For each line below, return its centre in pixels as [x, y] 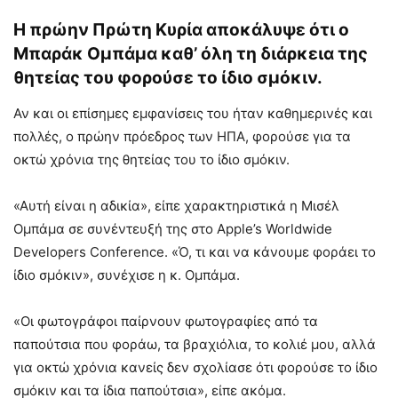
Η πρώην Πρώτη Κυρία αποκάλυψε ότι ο [181, 29]
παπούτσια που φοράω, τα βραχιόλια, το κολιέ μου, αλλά [195, 344]
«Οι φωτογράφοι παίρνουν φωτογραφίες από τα [166, 321]
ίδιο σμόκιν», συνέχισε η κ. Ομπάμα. [127, 275]
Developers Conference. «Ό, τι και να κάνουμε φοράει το [195, 251]
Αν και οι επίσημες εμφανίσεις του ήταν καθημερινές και [193, 113]
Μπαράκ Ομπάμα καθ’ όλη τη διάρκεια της [191, 53]
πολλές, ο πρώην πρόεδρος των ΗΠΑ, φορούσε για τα [182, 136]
